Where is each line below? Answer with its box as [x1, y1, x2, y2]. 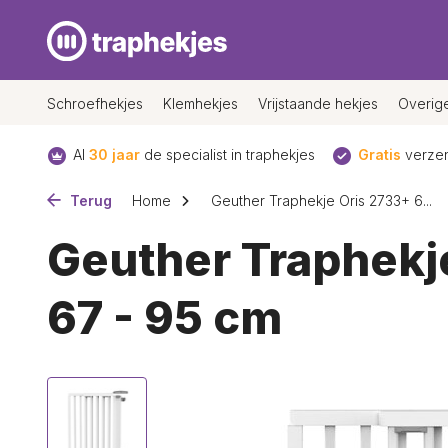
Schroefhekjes [47, 94, 143, 112]
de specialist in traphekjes [140, 146, 315, 163]
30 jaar [89, 146, 140, 163]
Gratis [358, 146, 401, 163]
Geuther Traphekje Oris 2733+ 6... [211, 192, 432, 209]
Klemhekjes [163, 94, 238, 112]
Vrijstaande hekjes [258, 94, 378, 112]
